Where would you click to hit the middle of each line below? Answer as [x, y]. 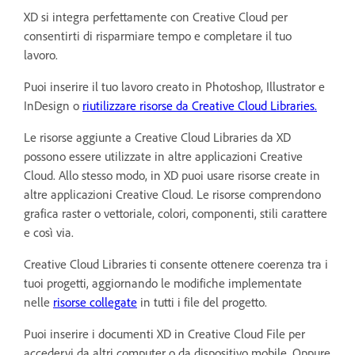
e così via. [49, 232]
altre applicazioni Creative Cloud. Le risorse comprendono [172, 194]
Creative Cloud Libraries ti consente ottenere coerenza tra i [176, 264]
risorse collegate [95, 302]
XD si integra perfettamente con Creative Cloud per [156, 17]
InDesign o [53, 105]
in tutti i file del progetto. [202, 302]
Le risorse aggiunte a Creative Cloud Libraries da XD [157, 137]
